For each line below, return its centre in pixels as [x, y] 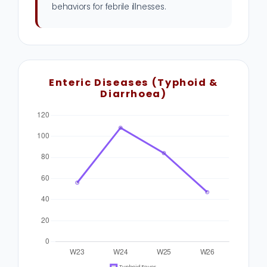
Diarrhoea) [133, 94]
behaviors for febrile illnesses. [109, 7]
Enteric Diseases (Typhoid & [133, 83]
